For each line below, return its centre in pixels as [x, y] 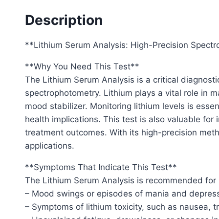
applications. [50, 146]
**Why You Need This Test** [82, 67]
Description [64, 20]
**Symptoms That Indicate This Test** [101, 167]
